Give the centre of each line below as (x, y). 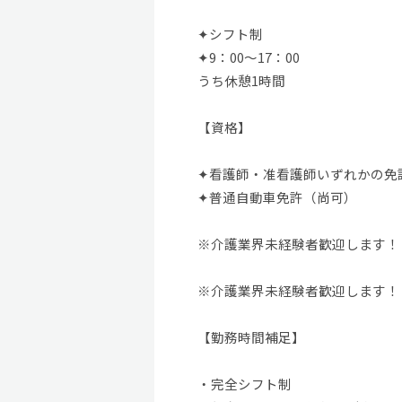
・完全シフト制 (244, 383)
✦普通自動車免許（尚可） (277, 197)
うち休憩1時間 (241, 80)
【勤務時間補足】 (251, 336)
